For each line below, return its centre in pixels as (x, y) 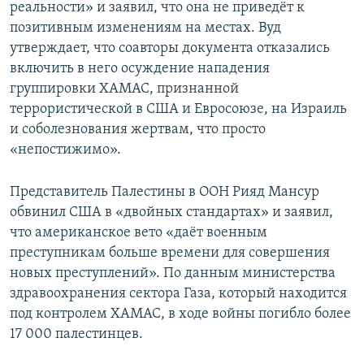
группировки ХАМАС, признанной (124, 89)
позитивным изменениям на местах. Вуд (145, 28)
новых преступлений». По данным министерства (173, 274)
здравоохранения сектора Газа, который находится (178, 294)
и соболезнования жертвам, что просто (138, 130)
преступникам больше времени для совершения (170, 253)
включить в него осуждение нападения (140, 69)
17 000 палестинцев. (76, 335)
